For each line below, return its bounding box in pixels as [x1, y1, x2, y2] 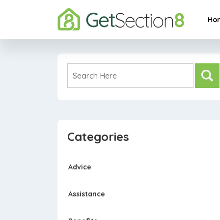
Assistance [68, 190, 105, 198]
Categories [67, 129, 129, 144]
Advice [68, 163, 91, 171]
